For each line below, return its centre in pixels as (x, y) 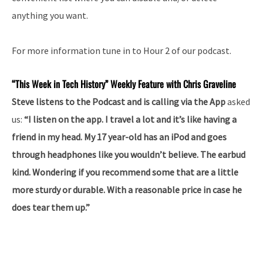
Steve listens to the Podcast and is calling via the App (119, 101)
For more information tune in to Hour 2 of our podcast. (122, 50)
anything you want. (50, 15)
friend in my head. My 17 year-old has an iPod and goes (119, 136)
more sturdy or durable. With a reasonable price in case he (127, 189)
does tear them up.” (51, 207)
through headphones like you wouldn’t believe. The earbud (129, 154)
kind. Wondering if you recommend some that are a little (125, 172)
